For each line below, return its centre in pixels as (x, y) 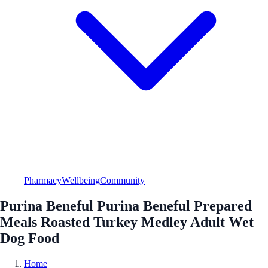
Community (122, 180)
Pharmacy (43, 180)
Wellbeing (81, 180)
